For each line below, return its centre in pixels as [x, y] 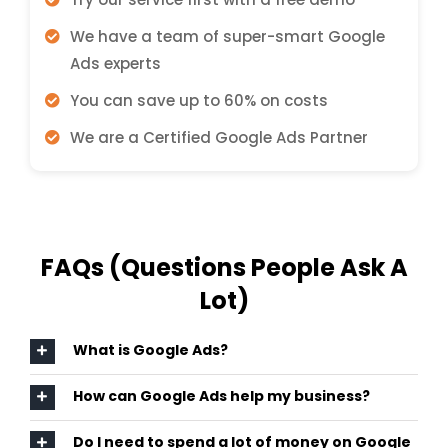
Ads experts [115, 63]
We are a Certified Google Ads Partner [218, 137]
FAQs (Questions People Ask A [224, 267]
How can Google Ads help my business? [221, 396]
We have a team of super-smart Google [227, 36]
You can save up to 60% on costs [198, 100]
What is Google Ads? [150, 350]
